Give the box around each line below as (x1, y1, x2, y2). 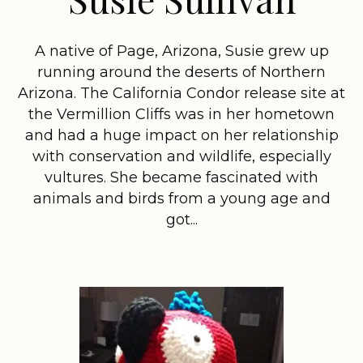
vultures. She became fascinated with (45, 168, 318, 186)
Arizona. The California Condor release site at (18, 83, 345, 102)
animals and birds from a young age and (32, 189, 331, 207)
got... (165, 210, 198, 228)
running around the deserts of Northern (37, 62, 326, 81)
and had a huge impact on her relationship (24, 126, 339, 144)
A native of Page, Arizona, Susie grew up (34, 41, 329, 60)
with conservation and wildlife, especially (32, 147, 331, 165)
